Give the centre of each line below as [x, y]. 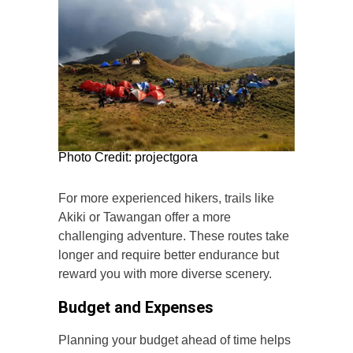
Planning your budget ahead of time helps [175, 340]
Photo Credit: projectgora [128, 158]
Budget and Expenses [136, 308]
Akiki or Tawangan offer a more [145, 217]
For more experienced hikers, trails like [166, 199]
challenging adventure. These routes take [174, 236]
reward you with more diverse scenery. [165, 274]
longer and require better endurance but [169, 255]
